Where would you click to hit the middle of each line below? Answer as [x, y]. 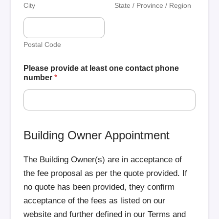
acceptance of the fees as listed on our [95, 201]
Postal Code [43, 44]
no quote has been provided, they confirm [99, 187]
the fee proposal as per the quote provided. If [106, 173]
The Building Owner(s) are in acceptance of [103, 160]
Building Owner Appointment [97, 135]
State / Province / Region [153, 5]
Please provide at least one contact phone [101, 68]
